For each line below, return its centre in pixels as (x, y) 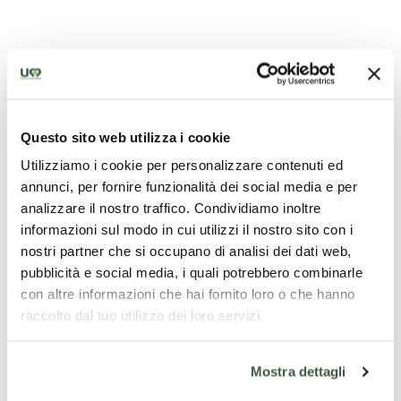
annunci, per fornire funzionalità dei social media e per (189, 186)
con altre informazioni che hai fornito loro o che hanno (188, 294)
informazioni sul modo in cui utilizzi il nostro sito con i (187, 229)
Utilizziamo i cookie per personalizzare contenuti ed (182, 165)
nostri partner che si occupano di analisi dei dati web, (186, 251)
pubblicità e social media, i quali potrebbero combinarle (192, 272)
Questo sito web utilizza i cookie (126, 137)
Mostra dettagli (299, 371)
